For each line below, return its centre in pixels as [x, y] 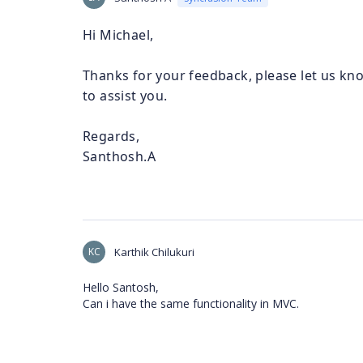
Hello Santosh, [121, 287]
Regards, [111, 136]
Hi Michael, [118, 35]
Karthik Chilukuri [154, 252]
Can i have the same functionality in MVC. [191, 303]
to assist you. [125, 96]
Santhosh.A [119, 156]
